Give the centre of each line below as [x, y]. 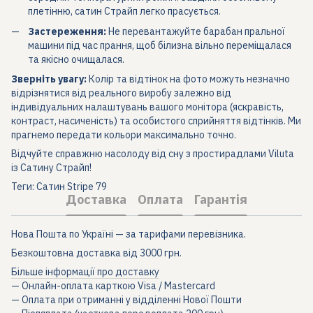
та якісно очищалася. [76, 59]
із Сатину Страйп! [51, 168]
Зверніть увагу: [49, 79]
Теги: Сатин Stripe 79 [59, 187]
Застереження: [67, 31]
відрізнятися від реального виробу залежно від [121, 93]
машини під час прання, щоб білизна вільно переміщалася [160, 45]
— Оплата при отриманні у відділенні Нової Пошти [126, 300]
